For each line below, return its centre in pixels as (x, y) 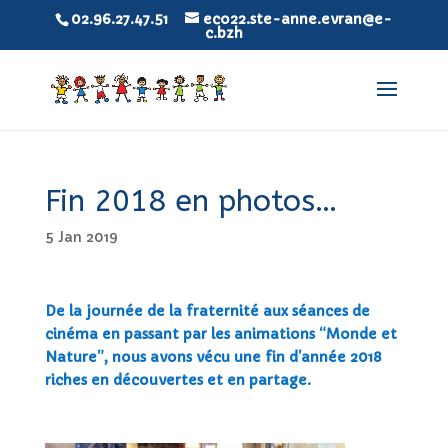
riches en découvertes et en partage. (177, 380)
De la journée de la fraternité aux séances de (207, 311)
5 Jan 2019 (81, 237)
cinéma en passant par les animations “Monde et (220, 334)
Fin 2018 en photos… (191, 201)
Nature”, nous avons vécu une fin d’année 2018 (212, 357)
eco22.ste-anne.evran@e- (298, 18)
